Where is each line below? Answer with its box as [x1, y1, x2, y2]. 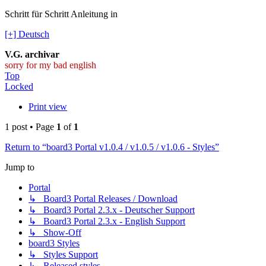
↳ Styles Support [28, 249, 98, 260]
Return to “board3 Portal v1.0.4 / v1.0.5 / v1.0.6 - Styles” [5, 142, 219, 153]
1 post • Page [5, 122, 56, 132]
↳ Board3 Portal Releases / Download [28, 194, 178, 204]
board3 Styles [28, 238, 80, 249]
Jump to [5, 162, 34, 173]
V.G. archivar [5, 49, 59, 60]
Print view [28, 102, 67, 112]
